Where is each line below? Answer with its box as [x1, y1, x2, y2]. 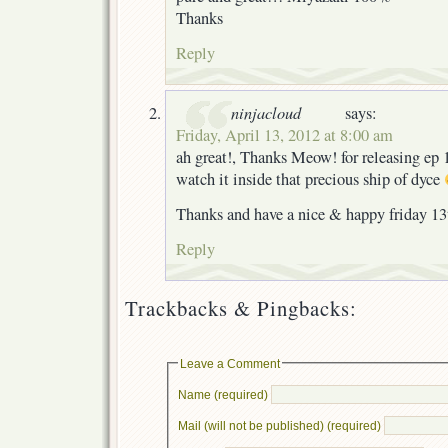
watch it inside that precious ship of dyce [176, 167, 444, 190]
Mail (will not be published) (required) [177, 419, 381, 433]
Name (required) [177, 388, 268, 402]
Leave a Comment [179, 356, 280, 370]
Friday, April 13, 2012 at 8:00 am [176, 123, 393, 146]
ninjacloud [231, 100, 301, 123]
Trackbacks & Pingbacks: [125, 293, 357, 322]
